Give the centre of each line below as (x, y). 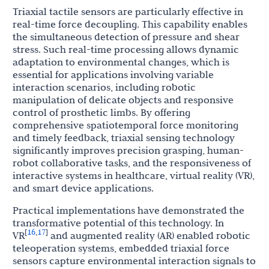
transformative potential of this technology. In (118, 223)
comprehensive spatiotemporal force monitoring (125, 125)
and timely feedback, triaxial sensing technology (124, 138)
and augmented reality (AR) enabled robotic (149, 236)
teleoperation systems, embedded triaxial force (121, 248)
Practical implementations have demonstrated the (128, 210)
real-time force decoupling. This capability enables (130, 24)
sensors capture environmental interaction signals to (134, 261)
